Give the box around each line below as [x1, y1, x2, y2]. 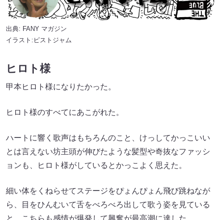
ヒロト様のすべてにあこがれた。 [6, 108, 124, 117]
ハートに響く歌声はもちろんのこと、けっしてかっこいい [6, 134, 210, 142]
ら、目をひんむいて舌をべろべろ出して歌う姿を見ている [6, 200, 210, 209]
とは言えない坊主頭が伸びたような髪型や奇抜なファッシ [6, 147, 210, 156]
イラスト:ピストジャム [6, 36, 72, 44]
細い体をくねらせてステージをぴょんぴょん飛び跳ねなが [6, 187, 210, 195]
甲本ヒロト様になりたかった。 [6, 82, 116, 91]
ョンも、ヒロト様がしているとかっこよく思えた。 [6, 161, 187, 170]
